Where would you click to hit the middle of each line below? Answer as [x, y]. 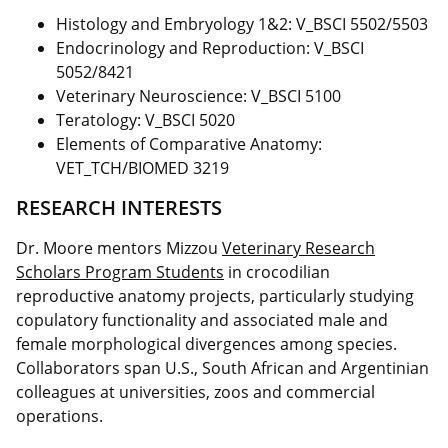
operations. [59, 415]
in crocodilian [277, 271]
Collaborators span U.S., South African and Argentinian [222, 367]
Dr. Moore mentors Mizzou [119, 247]
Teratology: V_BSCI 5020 [145, 119]
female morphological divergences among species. [206, 343]
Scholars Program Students [120, 271]
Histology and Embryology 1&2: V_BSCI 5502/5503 [242, 23]
